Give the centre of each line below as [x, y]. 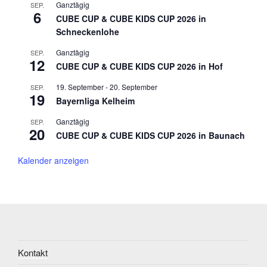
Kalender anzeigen [53, 161]
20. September [133, 87]
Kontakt [33, 252]
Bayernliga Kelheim [95, 101]
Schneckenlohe [88, 32]
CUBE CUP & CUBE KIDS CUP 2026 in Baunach [150, 136]
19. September [80, 87]
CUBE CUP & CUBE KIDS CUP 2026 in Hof [139, 66]
